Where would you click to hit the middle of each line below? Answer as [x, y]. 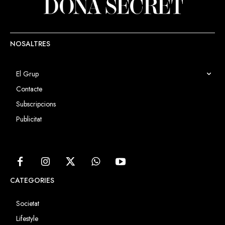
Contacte [29, 89]
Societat [28, 203]
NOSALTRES [30, 43]
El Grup [27, 74]
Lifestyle [27, 218]
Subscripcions [36, 104]
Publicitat [29, 119]
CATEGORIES [32, 180]
